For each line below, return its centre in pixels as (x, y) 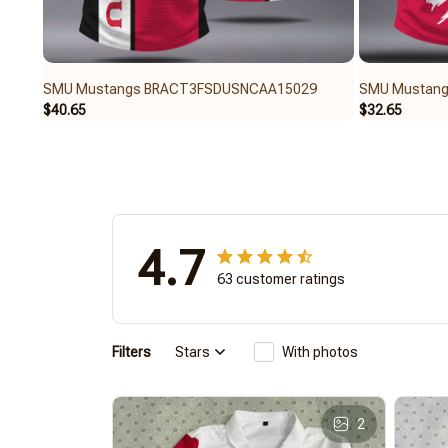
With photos (320, 351)
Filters (131, 351)
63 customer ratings (281, 279)
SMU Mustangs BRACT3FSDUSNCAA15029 (180, 89)
